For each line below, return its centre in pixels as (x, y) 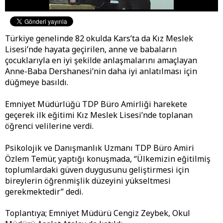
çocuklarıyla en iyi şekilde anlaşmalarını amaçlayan (101, 60)
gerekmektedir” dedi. (44, 191)
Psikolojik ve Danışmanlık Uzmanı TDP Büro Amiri (100, 148)
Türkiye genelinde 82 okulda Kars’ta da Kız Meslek (99, 39)
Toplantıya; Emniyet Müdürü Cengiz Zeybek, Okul (98, 213)
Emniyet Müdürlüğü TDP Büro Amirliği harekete (96, 104)
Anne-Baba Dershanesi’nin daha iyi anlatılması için (101, 71)
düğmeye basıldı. (37, 82)
